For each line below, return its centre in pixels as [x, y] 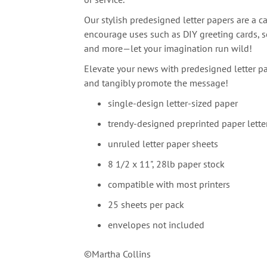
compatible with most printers [169, 184]
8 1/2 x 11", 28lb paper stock [167, 164]
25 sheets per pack [146, 204]
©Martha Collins [118, 254]
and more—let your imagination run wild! [168, 48]
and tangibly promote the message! [158, 83]
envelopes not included [156, 225]
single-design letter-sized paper [173, 103]
